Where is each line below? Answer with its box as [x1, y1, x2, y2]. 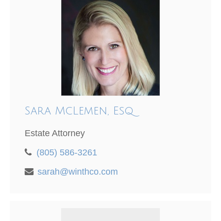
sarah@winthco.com [37, 167, 118, 177]
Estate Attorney [25, 128, 85, 139]
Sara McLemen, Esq [25, 105, 134, 117]
